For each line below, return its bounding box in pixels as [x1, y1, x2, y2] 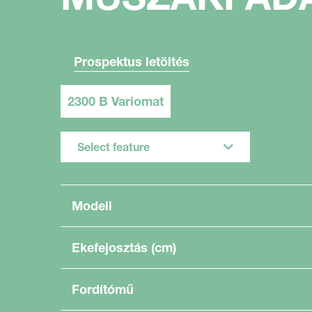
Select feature [77, 139, 150, 154]
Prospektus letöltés [74, 54, 189, 70]
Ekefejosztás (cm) [72, 239, 176, 256]
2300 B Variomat [68, 93, 164, 109]
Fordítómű [72, 281, 134, 297]
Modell [72, 197, 112, 214]
